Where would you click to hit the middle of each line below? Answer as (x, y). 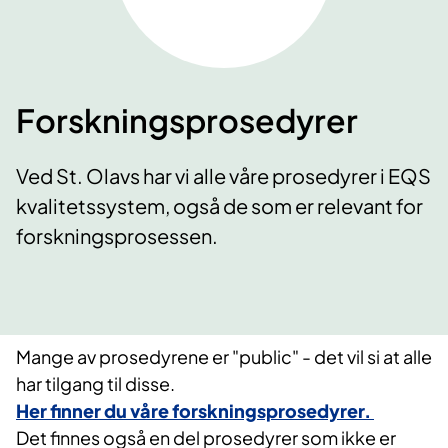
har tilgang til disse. (95, 384)
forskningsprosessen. (118, 236)
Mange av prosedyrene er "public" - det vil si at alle (224, 357)
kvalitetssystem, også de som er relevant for (219, 206)
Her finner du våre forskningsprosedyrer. (195, 411)
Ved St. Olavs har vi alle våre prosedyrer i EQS (223, 176)
